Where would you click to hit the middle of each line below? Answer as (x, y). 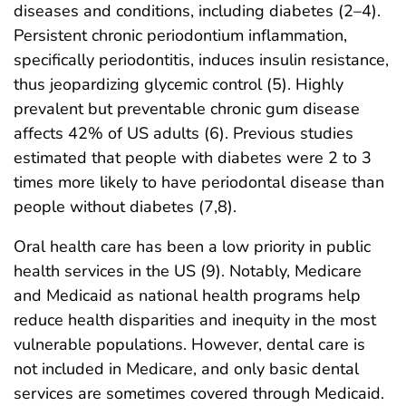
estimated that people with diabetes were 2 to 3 (193, 157)
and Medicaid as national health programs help (187, 295)
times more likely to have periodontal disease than (199, 182)
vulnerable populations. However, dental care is (189, 344)
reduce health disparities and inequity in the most (195, 319)
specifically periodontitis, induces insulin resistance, (201, 59)
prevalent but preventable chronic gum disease (187, 108)
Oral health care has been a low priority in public (192, 246)
